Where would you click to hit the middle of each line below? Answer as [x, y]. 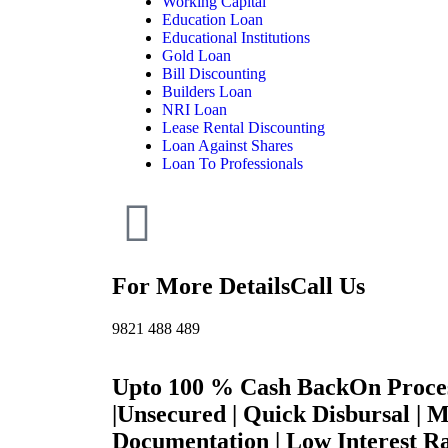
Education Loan [212, 19]
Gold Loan [196, 55]
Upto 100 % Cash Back [230, 386]
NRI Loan [194, 109]
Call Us [327, 285]
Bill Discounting [214, 73]
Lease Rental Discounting [243, 127]
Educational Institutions [236, 37]
